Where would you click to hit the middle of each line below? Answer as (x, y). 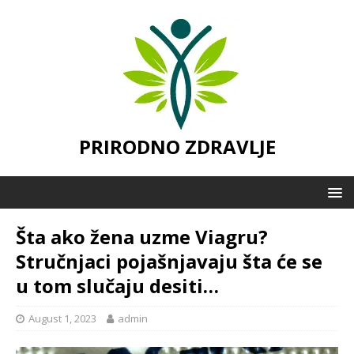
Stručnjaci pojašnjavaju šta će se (169, 261)
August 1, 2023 (62, 318)
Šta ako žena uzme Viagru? (142, 237)
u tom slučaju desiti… (117, 286)
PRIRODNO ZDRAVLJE (177, 147)
